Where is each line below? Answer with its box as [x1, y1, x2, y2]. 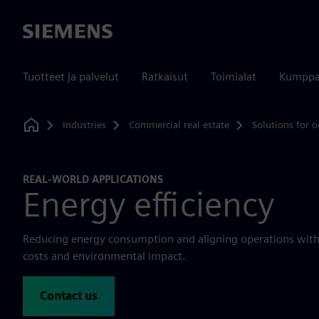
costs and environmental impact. [23, 249, 186, 263]
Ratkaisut [142, 70, 188, 83]
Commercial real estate [128, 118, 229, 130]
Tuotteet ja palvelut [23, 70, 119, 83]
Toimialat [211, 70, 256, 83]
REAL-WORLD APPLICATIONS [23, 173, 163, 185]
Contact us [40, 289, 98, 303]
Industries [62, 118, 106, 130]
